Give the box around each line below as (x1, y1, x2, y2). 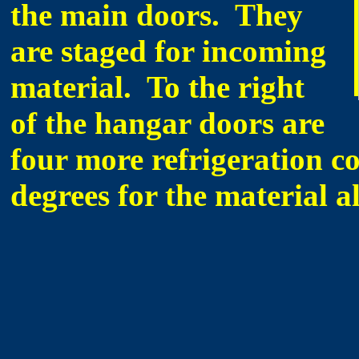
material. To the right (10, 70, 305, 104)
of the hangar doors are (10, 106, 325, 140)
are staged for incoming (10, 34, 326, 68)
